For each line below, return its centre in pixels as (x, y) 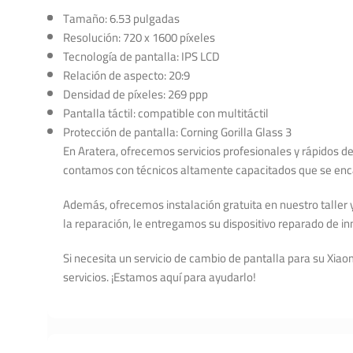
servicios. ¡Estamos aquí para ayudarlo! (160, 277)
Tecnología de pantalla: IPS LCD (141, 57)
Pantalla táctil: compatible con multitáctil (166, 113)
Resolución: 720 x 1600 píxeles (139, 38)
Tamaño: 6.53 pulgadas (121, 19)
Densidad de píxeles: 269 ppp (136, 95)
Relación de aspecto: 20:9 (126, 76)
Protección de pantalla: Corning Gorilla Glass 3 (177, 132)
